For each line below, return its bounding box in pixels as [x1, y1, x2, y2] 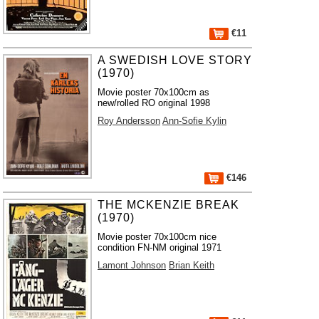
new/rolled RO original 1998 [98, 98, 211, 108]
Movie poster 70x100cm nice [98, 231, 217, 242]
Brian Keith [169, 260, 215, 271]
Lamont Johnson [98, 260, 167, 271]
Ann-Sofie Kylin [162, 115, 227, 126]
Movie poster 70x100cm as [98, 87, 210, 98]
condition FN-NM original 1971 [98, 242, 222, 253]
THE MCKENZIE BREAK [98, 199, 240, 211]
